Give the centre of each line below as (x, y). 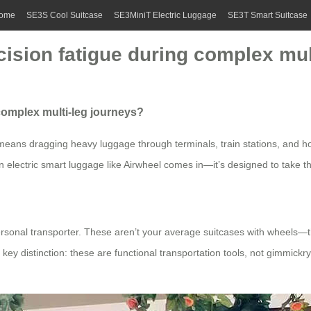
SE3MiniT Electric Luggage (165, 15)
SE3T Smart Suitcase (268, 15)
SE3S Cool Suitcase (65, 15)
